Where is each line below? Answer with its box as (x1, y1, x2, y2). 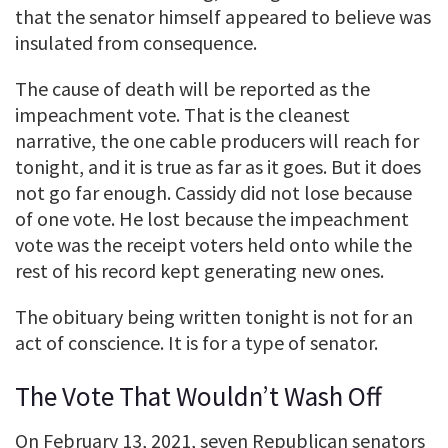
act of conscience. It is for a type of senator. (15, 329, 378, 355)
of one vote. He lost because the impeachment (15, 205, 409, 231)
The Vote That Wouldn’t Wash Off (15, 379, 382, 414)
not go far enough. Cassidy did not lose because (15, 179, 412, 205)
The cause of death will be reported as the (15, 75, 370, 101)
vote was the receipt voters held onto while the (15, 231, 412, 257)
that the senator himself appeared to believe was (15, 3, 431, 29)
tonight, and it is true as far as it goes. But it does (15, 153, 421, 179)
